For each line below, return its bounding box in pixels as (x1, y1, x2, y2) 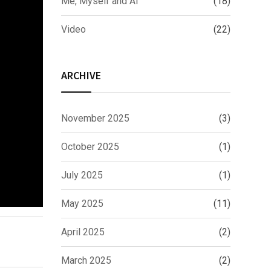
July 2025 (61, 169, 103, 181)
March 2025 (61, 255, 111, 266)
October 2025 (61, 141, 119, 152)
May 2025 (61, 198, 103, 209)
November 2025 (61, 113, 129, 124)
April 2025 (61, 226, 105, 238)
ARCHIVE (61, 68, 101, 82)
